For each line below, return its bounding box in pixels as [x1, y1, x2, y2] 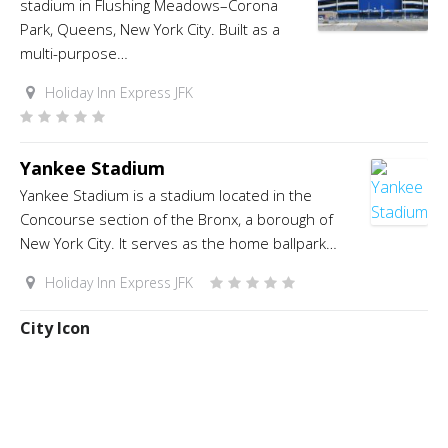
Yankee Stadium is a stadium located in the [20, 185, 312, 205]
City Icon [20, 317, 90, 339]
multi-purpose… [20, 43, 128, 63]
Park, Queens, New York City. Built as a [20, 19, 280, 39]
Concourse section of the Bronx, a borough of [20, 209, 333, 229]
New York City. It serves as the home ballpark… [20, 233, 337, 253]
